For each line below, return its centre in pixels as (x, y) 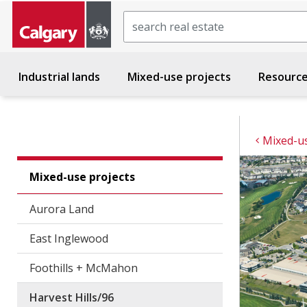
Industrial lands (59, 77)
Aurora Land (61, 209)
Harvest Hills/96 (71, 297)
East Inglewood (69, 238)
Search (141, 19)
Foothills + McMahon (83, 268)
